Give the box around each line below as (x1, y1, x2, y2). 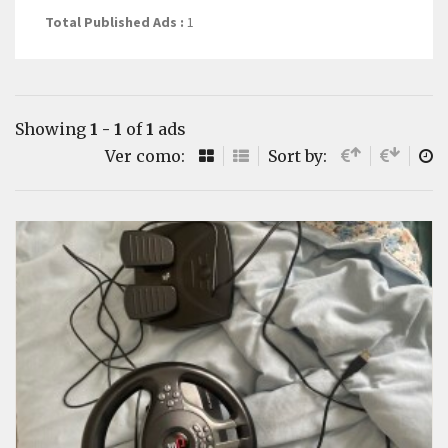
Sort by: (268, 145, 327, 166)
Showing (15, 118, 90, 139)
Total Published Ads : (45, 12, 184, 31)
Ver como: (105, 145, 185, 166)
